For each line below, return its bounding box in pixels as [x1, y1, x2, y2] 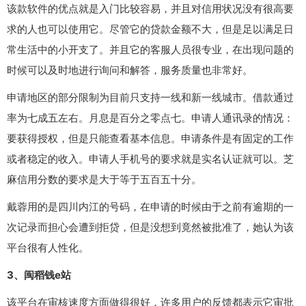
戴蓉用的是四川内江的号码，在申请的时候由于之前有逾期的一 [7, 199, 294, 213]
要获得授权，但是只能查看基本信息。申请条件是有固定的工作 [7, 131, 294, 145]
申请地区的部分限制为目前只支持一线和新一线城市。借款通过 [7, 90, 294, 104]
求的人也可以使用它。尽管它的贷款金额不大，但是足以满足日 [7, 22, 294, 36]
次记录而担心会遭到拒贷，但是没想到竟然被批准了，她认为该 [7, 220, 294, 234]
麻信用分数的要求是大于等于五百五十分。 [7, 172, 201, 186]
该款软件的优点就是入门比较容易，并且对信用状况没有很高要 [7, 1, 294, 15]
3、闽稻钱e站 [7, 268, 71, 281]
